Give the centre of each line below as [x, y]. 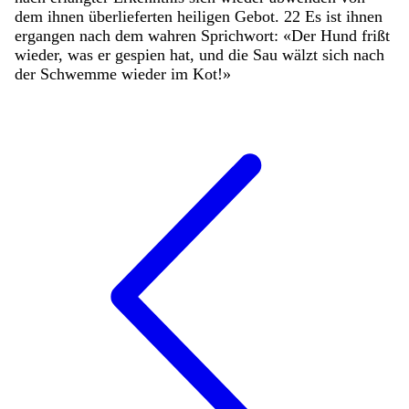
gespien [142, 54]
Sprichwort [237, 35]
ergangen [47, 35]
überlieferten [133, 16]
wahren [174, 35]
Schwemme [81, 73]
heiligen [206, 16]
